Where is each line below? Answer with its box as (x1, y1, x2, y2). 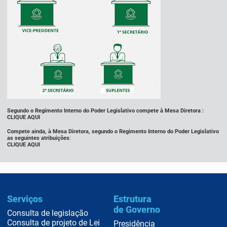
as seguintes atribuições (7, 134, 70, 141)
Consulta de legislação (7, 208, 89, 218)
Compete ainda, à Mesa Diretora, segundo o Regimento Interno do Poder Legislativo (7, 128, 219, 135)
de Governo (113, 204, 160, 215)
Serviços (7, 193, 43, 204)
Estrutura (113, 193, 152, 204)
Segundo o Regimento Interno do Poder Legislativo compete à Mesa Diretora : (7, 107, 204, 115)
